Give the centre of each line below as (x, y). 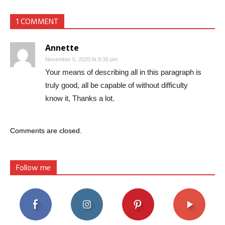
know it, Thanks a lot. (80, 98)
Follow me (33, 168)
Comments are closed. (46, 130)
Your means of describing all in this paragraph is (123, 72)
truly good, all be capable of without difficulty (117, 85)
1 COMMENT (37, 22)
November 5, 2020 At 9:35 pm (81, 59)
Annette (62, 47)
